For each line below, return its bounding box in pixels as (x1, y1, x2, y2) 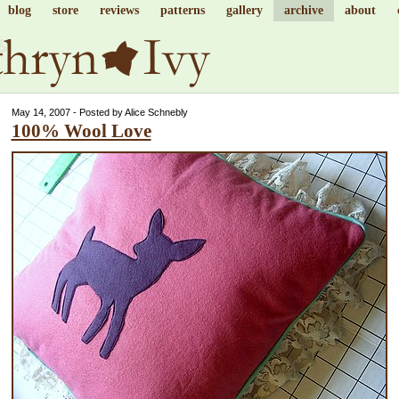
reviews (99, 4, 139, 17)
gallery (225, 4, 263, 17)
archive (283, 4, 323, 17)
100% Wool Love (11, 120, 151, 142)
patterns (159, 4, 205, 17)
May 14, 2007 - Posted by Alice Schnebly (11, 107, 188, 118)
